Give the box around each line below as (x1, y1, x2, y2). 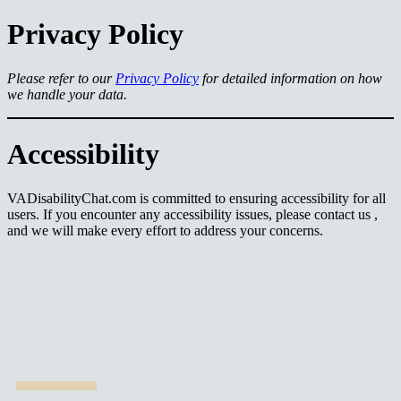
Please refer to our (7, 70, 115, 86)
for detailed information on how (199, 70, 382, 86)
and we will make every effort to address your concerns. (7, 222, 323, 238)
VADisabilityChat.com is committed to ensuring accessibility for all (7, 190, 386, 206)
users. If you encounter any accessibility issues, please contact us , (7, 206, 378, 222)
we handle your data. (7, 86, 127, 102)
